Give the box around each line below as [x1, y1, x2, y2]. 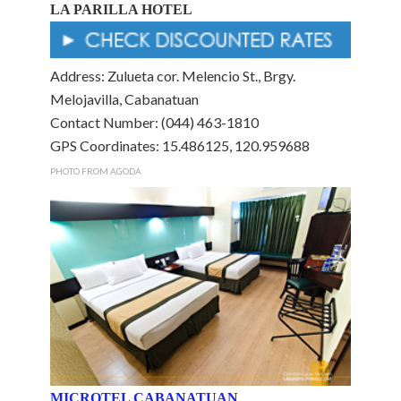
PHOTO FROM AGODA [50, 165, 141, 176]
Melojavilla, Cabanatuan [50, 90, 199, 107]
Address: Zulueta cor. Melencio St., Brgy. [50, 66, 295, 84]
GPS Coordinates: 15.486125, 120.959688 [50, 136, 310, 154]
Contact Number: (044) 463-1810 [50, 113, 259, 131]
